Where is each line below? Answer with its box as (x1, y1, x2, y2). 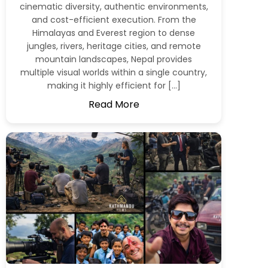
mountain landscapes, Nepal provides (35, 53, 192, 65)
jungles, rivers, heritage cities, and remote (26, 39, 201, 52)
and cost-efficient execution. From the (31, 13, 196, 26)
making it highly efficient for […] (47, 79, 181, 92)
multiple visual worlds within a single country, (20, 66, 207, 78)
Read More (88, 97, 139, 111)
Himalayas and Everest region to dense (32, 26, 195, 39)
